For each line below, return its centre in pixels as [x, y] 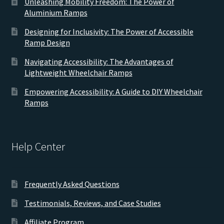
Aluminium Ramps [56, 12]
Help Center [38, 147]
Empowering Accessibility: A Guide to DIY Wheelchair [113, 91]
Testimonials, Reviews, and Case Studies [92, 203]
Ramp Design [47, 42]
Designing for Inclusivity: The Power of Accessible [109, 31]
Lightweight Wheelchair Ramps [78, 72]
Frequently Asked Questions [72, 184]
